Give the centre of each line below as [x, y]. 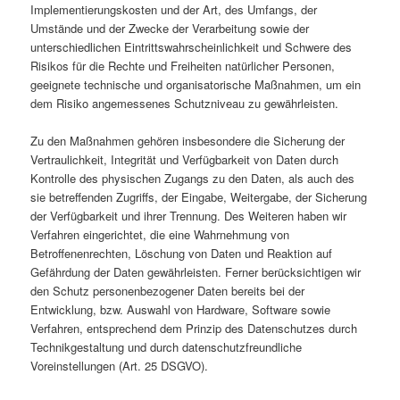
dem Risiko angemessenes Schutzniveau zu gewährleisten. [185, 104]
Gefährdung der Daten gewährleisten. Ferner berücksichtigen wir [196, 272]
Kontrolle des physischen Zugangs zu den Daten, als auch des [193, 179]
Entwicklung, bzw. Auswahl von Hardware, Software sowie [181, 310]
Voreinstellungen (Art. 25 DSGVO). [120, 366]
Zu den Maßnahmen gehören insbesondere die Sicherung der [188, 141]
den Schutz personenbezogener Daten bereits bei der [168, 291]
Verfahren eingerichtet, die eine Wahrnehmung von [160, 235]
